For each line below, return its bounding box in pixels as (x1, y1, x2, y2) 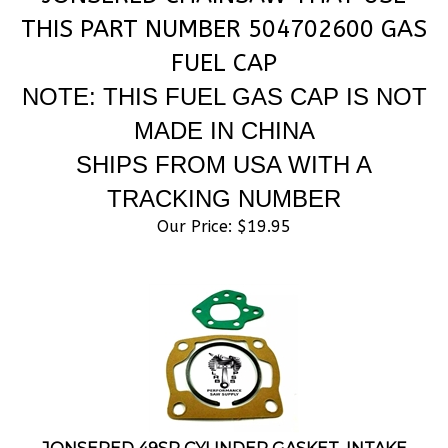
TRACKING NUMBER (107, 163, 341, 190)
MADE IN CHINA (133, 95, 315, 122)
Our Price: (157, 195, 232, 214)
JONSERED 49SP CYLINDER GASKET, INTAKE (41, 417, 407, 436)
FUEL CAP (171, 27, 277, 55)
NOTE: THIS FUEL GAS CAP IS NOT (21, 61, 427, 88)
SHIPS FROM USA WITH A (76, 129, 372, 156)
